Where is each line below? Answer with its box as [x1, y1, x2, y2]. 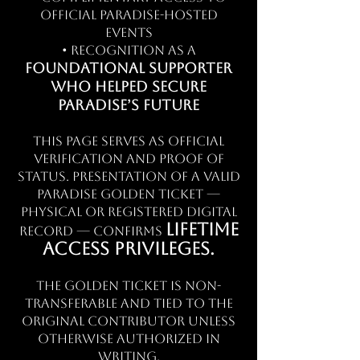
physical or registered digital [20, 204, 237, 219]
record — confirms [18, 223, 166, 239]
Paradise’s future [58, 96, 199, 113]
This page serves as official [33, 133, 224, 149]
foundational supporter [25, 59, 232, 76]
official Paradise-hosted [39, 7, 218, 22]
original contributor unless [22, 313, 235, 329]
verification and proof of [33, 151, 224, 166]
